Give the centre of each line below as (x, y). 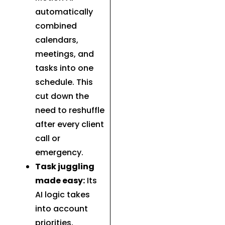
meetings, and (65, 54)
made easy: (60, 180)
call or (48, 138)
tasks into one (64, 68)
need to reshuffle (70, 110)
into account (62, 208)
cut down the (62, 96)
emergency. (59, 152)
